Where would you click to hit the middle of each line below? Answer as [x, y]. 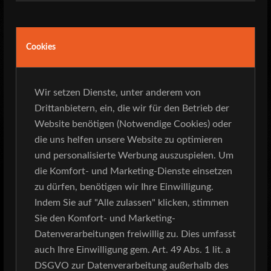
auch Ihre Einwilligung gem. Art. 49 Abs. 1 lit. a [132, 250]
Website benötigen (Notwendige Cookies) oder [133, 124]
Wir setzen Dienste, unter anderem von [118, 93]
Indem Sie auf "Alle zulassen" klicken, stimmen [132, 203]
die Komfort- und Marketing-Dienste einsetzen [133, 171]
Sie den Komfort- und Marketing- [105, 219]
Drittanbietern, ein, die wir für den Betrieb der [132, 109]
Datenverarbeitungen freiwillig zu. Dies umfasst [135, 234]
